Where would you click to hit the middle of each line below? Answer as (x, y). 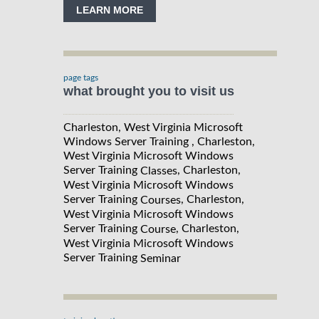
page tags (81, 78)
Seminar (161, 258)
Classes (159, 171)
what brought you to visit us (149, 91)
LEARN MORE (110, 10)
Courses (161, 200)
